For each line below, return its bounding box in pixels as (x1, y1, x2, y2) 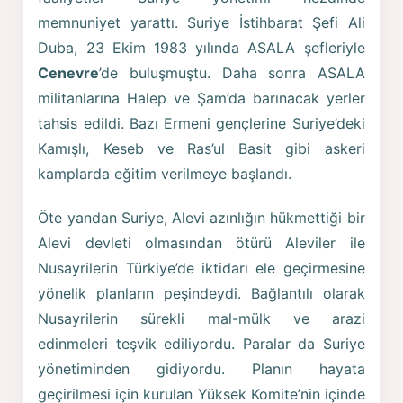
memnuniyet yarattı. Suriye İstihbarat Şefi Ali (38, 13, 365, 31)
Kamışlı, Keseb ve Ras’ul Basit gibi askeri (38, 139, 365, 157)
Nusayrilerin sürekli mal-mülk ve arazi (38, 309, 365, 328)
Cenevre (38, 63, 100, 82)
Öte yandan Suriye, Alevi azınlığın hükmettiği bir (38, 209, 365, 228)
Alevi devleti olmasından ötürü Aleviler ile (38, 234, 365, 253)
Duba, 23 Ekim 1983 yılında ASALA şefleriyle (38, 38, 365, 57)
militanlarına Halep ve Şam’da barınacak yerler (38, 88, 365, 107)
